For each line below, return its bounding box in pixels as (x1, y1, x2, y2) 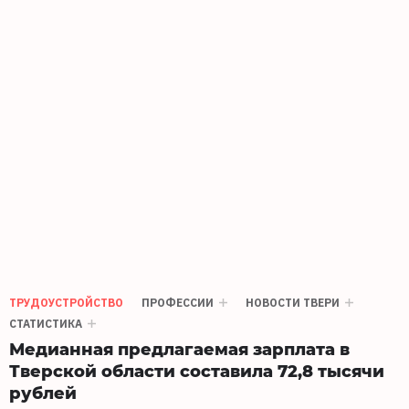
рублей (9, 381, 77, 404)
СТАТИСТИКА (9, 317, 82, 331)
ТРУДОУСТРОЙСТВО (9, 296, 123, 310)
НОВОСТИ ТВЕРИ (246, 296, 340, 310)
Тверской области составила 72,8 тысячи (9, 359, 384, 383)
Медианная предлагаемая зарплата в (9, 337, 350, 361)
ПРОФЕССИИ (142, 296, 214, 310)
